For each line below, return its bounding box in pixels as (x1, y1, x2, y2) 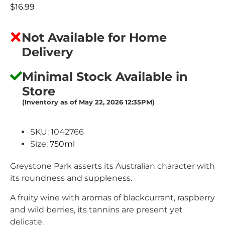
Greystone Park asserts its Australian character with (10, 161, 215, 171)
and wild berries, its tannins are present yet (10, 204, 183, 214)
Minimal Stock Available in (22, 69, 188, 84)
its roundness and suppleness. (10, 173, 132, 183)
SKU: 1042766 (30, 127, 84, 137)
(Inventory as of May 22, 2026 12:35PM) (22, 98, 155, 106)
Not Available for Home (22, 30, 167, 45)
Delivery (22, 45, 73, 60)
